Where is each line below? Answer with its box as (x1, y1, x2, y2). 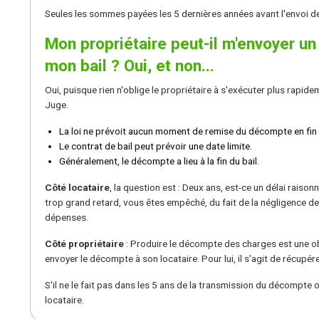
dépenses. (45, 211, 88, 223)
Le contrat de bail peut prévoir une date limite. (59, 140, 252, 152)
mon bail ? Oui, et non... (45, 56, 214, 75)
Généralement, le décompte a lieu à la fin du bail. (59, 155, 259, 167)
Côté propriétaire (45, 237, 124, 249)
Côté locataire (45, 181, 110, 193)
